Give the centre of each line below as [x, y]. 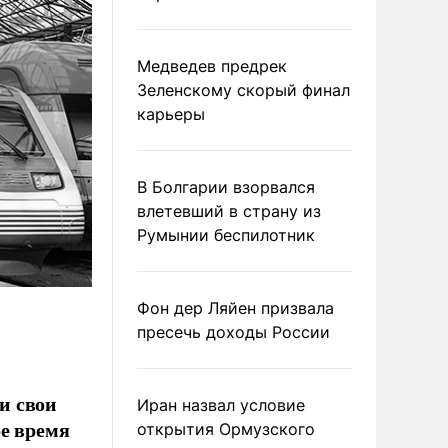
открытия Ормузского [226, 429]
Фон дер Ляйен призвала [235, 308]
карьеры [171, 114]
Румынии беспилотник [226, 235]
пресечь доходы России [233, 332]
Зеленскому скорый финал [243, 90]
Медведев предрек [212, 66]
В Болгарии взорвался [226, 187]
